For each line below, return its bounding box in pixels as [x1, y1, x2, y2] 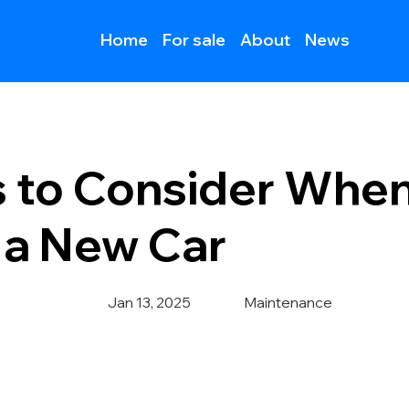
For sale [162, 29, 225, 51]
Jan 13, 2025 [107, 293, 191, 311]
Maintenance [244, 293, 333, 311]
